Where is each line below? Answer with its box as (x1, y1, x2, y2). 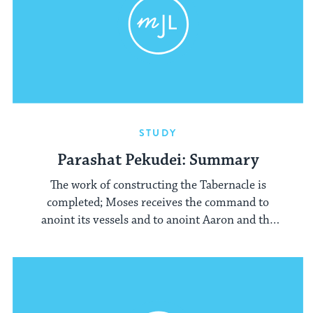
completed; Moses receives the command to (47, 195, 269, 211)
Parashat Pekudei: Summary (57, 150, 259, 170)
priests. (139, 230, 177, 246)
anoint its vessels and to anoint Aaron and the (41, 212, 275, 228)
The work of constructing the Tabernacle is (50, 177, 266, 194)
